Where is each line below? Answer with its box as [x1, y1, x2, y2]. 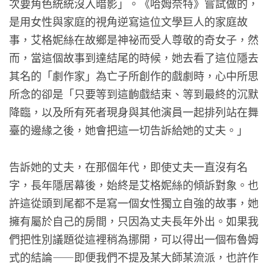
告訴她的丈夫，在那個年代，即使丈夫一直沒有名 [9, 158, 248, 174]
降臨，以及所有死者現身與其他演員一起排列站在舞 [9, 103, 259, 119]
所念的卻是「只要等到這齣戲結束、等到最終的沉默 [9, 85, 259, 101]
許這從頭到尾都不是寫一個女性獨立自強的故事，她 [9, 194, 259, 210]
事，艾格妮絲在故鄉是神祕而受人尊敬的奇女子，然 [9, 31, 259, 47]
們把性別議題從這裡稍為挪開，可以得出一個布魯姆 [9, 230, 259, 246]
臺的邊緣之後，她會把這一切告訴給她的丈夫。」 [9, 121, 248, 137]
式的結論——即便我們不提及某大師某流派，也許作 [9, 248, 259, 265]
